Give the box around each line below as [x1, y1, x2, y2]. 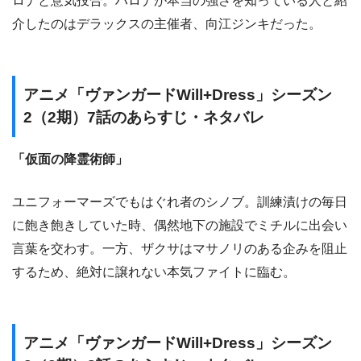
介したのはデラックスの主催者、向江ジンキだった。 [12, 16, 322, 31]
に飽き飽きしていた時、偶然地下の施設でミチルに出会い [12, 218, 347, 233]
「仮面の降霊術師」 [12, 152, 128, 167]
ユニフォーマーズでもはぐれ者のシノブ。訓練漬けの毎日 [12, 195, 347, 210]
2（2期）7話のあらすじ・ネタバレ [23, 108, 264, 126]
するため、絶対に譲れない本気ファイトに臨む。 [12, 265, 296, 280]
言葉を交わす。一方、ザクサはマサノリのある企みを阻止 [12, 242, 347, 256]
